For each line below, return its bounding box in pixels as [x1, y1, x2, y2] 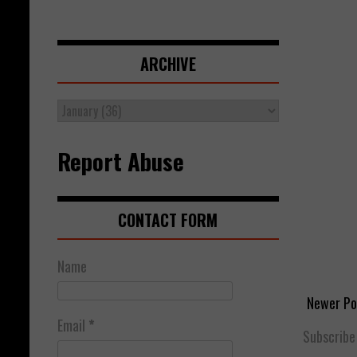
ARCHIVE [139, 52, 196, 76]
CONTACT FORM [118, 208, 218, 233]
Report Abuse [57, 144, 184, 178]
